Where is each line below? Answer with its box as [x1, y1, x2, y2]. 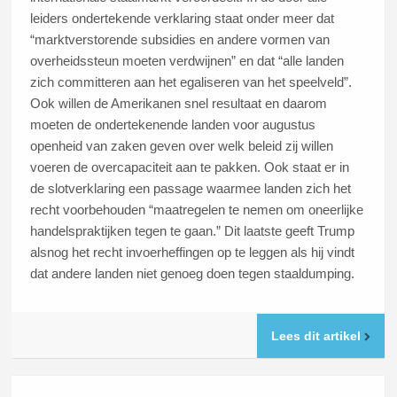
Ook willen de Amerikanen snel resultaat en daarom [30, 95, 328, 111]
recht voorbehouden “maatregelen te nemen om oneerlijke [30, 201, 364, 217]
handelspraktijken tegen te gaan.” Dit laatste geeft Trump [30, 222, 355, 238]
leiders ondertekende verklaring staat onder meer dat [30, 10, 335, 26]
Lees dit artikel [270, 329, 364, 344]
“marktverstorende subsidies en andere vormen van [30, 31, 331, 47]
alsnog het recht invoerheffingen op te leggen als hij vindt [30, 244, 355, 260]
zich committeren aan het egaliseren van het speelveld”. [30, 74, 353, 90]
